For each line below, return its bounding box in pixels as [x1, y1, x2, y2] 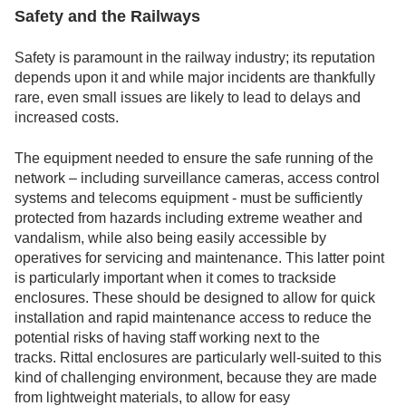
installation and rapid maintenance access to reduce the [14, 309, 372, 325]
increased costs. [14, 110, 119, 126]
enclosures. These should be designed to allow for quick [14, 289, 375, 305]
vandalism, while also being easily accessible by [14, 229, 326, 246]
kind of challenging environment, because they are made [14, 369, 377, 385]
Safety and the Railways [14, 7, 200, 26]
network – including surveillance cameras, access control [14, 169, 380, 186]
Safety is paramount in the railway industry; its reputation [14, 50, 375, 66]
